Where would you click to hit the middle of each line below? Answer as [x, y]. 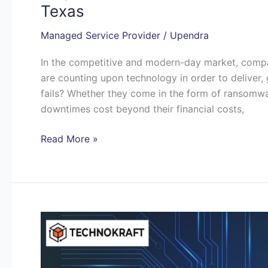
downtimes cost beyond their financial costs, [142, 109]
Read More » [69, 138]
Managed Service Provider [100, 36]
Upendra [189, 36]
